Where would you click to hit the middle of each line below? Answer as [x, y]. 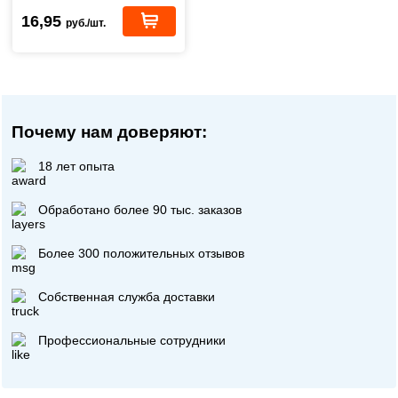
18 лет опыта [77, 166]
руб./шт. [86, 23]
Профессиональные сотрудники [132, 340]
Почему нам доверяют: [110, 132]
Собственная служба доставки [127, 296]
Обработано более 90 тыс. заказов [140, 209]
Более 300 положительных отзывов [142, 253]
